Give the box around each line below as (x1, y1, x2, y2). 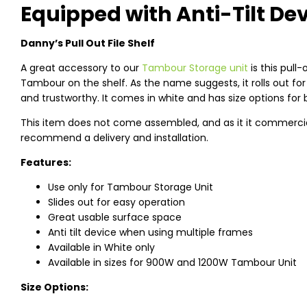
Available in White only (48, 241, 155, 254)
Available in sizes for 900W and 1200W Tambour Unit (48, 256, 297, 269)
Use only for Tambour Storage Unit (48, 180, 213, 194)
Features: (21, 156, 71, 169)
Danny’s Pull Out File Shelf (21, 36, 155, 50)
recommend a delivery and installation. (21, 131, 208, 145)
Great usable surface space (48, 210, 182, 224)
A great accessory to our (21, 61, 142, 75)
